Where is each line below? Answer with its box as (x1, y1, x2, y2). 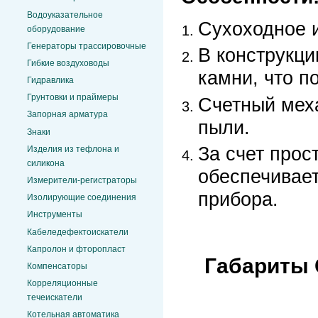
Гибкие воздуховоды (27, 57, 109, 68)
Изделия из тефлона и (27, 143, 119, 154)
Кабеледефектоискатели (27, 226, 128, 237)
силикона (27, 158, 65, 168)
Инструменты (27, 209, 82, 220)
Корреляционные (27, 278, 98, 289)
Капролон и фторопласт (27, 243, 126, 254)
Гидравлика (27, 75, 74, 86)
